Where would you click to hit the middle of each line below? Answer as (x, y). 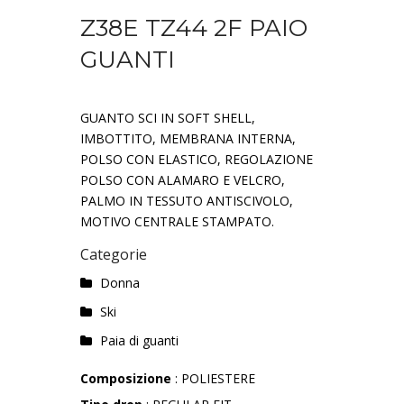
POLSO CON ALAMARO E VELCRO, (183, 180)
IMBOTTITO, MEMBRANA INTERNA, (188, 139)
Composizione (126, 379)
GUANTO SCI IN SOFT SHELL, (168, 118)
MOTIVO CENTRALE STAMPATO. (177, 222)
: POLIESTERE (213, 379)
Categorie (114, 255)
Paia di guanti (139, 341)
